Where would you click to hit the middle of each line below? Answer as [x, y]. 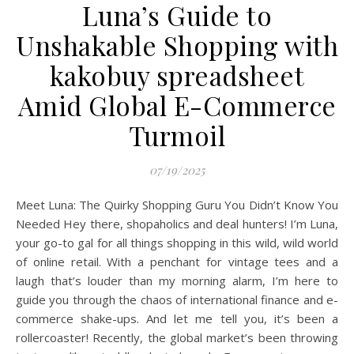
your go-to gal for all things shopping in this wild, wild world [177, 243]
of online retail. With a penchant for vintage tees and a [177, 262]
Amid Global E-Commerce [177, 105]
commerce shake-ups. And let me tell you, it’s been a [177, 318]
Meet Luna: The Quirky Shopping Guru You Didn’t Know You [21, 205]
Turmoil [177, 135]
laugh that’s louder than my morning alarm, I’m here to [177, 281]
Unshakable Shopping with [177, 45]
